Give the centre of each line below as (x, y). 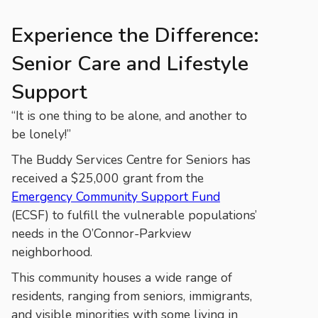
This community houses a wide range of (122, 277)
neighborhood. (52, 252)
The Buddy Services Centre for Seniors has (131, 159)
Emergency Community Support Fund (116, 196)
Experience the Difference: (135, 35)
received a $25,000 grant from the (108, 178)
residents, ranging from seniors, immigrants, (132, 296)
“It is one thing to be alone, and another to (129, 115)
